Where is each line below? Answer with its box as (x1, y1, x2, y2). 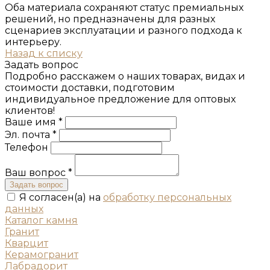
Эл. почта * (5, 128, 59, 140)
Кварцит (5, 237, 48, 249)
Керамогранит (5, 248, 78, 260)
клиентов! (5, 104, 55, 116)
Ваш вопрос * (5, 166, 75, 178)
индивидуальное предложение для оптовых (5, 93, 236, 105)
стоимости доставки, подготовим (5, 81, 175, 93)
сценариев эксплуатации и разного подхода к (5, 24, 242, 36)
